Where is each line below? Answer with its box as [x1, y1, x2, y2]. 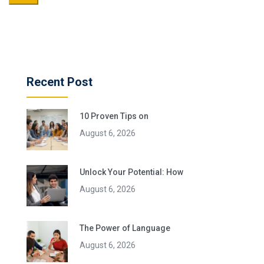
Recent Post [27, 74, 93, 89]
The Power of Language [80, 223, 170, 233]
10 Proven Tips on [80, 111, 148, 121]
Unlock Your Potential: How [80, 167, 183, 177]
